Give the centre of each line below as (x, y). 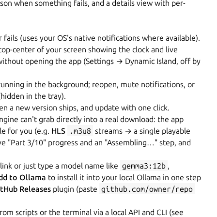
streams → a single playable (142, 131)
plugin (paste (75, 189)
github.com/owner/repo (147, 189)
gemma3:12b (144, 165)
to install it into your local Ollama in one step (124, 177)
